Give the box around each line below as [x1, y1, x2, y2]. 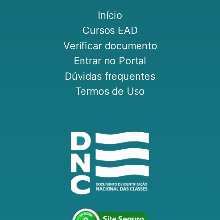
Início [98, 9, 122, 22]
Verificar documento [63, 40, 157, 52]
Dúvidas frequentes [65, 70, 155, 82]
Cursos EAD [82, 25, 137, 37]
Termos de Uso [75, 85, 145, 98]
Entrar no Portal [74, 55, 146, 67]
